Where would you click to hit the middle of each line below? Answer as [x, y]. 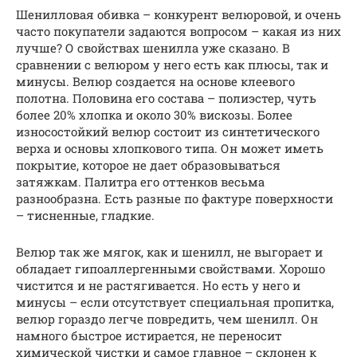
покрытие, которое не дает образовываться [148, 165]
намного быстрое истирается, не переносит [149, 335]
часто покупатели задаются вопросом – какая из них [178, 31]
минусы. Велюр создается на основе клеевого [155, 81]
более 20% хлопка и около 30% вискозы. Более [154, 114]
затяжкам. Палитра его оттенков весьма [140, 181]
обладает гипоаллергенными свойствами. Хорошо [171, 268]
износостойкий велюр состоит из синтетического [168, 131]
